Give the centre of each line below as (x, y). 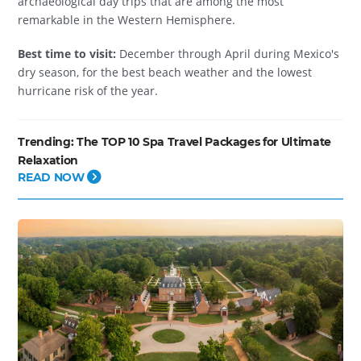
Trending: (46, 141)
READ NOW (53, 177)
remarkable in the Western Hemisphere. (127, 20)
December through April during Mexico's (228, 53)
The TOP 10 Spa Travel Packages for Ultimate (202, 141)
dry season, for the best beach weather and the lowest (165, 72)
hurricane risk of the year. (88, 90)
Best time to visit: (67, 53)
